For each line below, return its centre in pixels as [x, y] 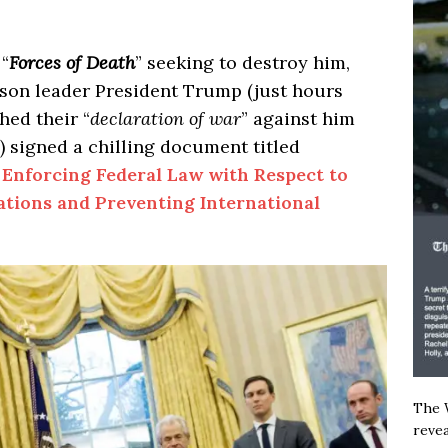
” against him [298, 118]
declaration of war [165, 118]
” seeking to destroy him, [242, 62]
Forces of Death [72, 62]
